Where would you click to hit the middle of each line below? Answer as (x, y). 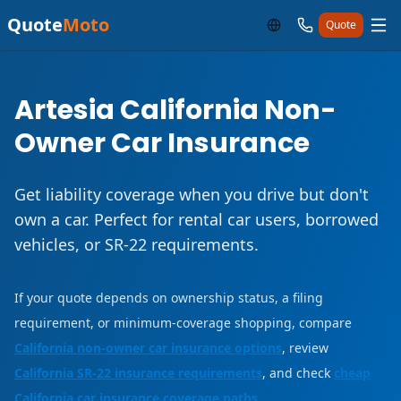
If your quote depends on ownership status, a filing (169, 298)
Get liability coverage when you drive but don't (192, 194)
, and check (296, 373)
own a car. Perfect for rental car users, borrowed (196, 219)
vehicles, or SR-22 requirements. (137, 244)
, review (305, 348)
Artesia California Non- (175, 110)
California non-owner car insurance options (148, 348)
